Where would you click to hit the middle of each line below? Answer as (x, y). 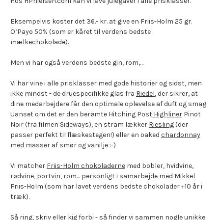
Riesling (161, 124)
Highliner (167, 114)
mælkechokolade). (40, 42)
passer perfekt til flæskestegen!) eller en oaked (86, 135)
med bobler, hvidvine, (159, 166)
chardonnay (181, 135)
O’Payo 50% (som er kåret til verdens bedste (81, 32)
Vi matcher (28, 166)
